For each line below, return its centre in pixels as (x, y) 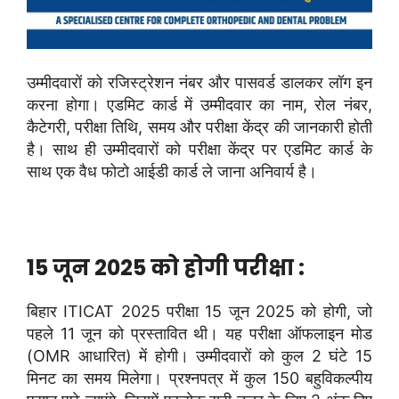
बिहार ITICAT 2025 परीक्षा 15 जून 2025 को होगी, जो (199, 311)
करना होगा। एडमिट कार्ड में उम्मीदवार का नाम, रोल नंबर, (199, 104)
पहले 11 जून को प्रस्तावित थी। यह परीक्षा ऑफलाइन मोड (199, 333)
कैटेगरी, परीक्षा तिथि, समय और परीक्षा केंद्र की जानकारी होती (199, 126)
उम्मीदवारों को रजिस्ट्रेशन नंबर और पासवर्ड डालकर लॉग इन (199, 82)
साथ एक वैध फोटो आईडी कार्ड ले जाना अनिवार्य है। (172, 171)
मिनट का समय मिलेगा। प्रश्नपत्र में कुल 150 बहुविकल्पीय (199, 378)
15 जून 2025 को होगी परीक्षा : (166, 267)
